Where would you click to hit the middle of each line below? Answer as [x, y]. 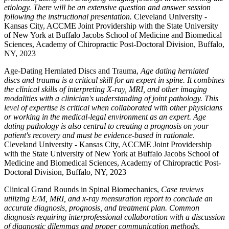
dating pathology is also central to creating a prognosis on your [106, 126]
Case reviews [182, 189]
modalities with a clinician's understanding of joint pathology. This [111, 98]
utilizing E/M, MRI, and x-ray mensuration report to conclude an [108, 199]
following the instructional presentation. [69, 17]
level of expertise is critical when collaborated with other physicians [113, 108]
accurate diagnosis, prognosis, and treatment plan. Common [102, 208]
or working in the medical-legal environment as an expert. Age [105, 117]
